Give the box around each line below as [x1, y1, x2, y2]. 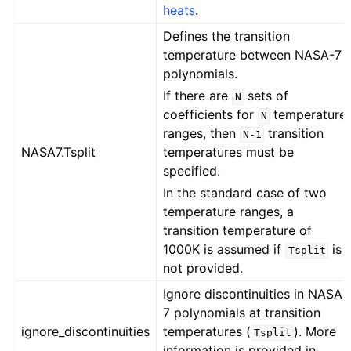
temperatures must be [163, 144, 295, 161]
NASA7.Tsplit [21, 144, 96, 161]
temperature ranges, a [163, 204, 295, 220]
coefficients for [163, 107, 259, 123]
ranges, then [163, 125, 241, 142]
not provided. [163, 260, 244, 277]
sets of [244, 88, 289, 104]
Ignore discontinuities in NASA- [163, 286, 349, 302]
